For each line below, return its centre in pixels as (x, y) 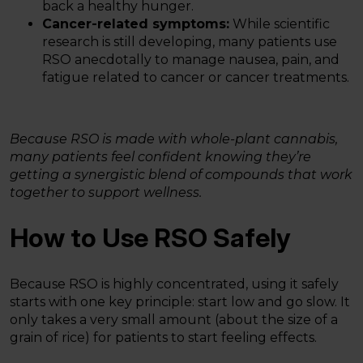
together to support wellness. (106, 192)
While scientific (280, 23)
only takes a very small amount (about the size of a (174, 320)
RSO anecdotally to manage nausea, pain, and (191, 59)
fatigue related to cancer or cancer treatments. (196, 77)
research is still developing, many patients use (190, 41)
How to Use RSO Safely (150, 238)
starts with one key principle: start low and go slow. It (180, 302)
